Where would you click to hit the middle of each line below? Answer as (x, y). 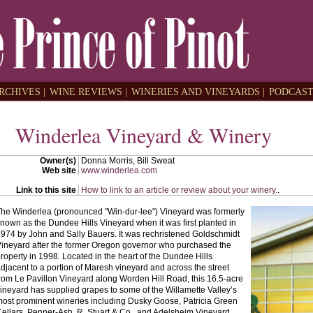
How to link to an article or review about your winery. (179, 190)
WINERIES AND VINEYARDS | (198, 92)
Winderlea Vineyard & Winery (143, 135)
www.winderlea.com (119, 170)
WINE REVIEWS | (89, 92)
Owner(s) (58, 161)
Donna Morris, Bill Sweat (128, 161)
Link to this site (46, 190)
